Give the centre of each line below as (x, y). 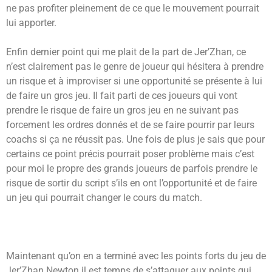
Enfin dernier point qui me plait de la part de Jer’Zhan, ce (126, 52)
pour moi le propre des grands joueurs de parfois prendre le (132, 169)
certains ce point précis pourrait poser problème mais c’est (130, 154)
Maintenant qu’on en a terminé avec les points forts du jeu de (136, 256)
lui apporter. (31, 23)
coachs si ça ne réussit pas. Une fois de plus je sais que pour (135, 140)
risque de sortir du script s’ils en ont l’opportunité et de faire (131, 183)
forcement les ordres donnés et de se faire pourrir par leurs (130, 125)
